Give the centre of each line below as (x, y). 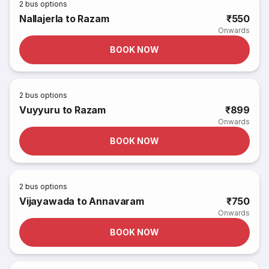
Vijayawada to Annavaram (82, 201)
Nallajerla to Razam (64, 19)
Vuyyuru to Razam (63, 110)
